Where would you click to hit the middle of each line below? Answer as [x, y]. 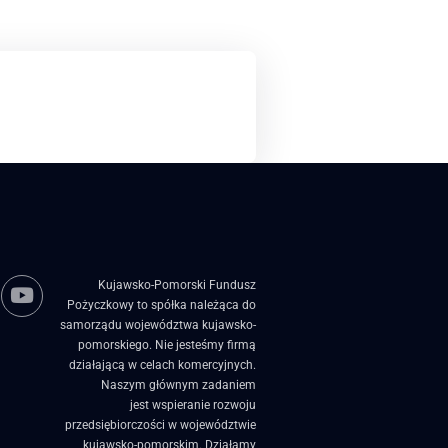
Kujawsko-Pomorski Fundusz [177, 284]
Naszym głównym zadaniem [178, 384]
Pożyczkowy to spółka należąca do [161, 304]
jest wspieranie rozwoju [193, 404]
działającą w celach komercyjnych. [162, 364]
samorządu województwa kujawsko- [158, 324]
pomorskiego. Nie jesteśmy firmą [167, 344]
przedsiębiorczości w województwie [160, 424]
